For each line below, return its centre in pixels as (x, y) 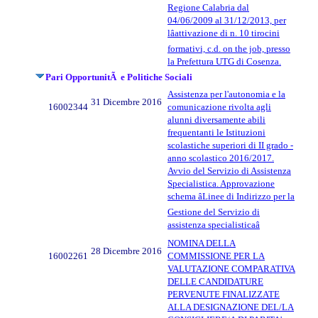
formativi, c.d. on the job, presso (229, 48)
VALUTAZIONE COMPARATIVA (231, 268)
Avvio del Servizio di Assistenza (229, 170)
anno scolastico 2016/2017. (221, 158)
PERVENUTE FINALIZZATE (224, 294)
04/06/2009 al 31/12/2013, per (227, 20)
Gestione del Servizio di (214, 212)
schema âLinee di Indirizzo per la (231, 196)
